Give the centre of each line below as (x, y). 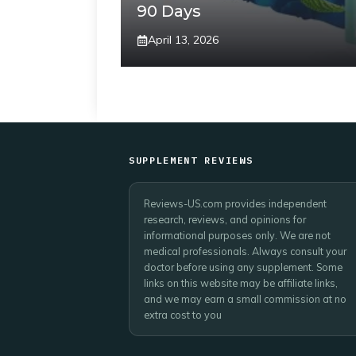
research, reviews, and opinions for (225, 219)
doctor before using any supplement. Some (243, 267)
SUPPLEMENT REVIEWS (191, 160)
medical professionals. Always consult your (245, 251)
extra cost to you (183, 315)
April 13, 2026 (183, 40)
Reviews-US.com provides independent (235, 203)
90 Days (169, 11)
